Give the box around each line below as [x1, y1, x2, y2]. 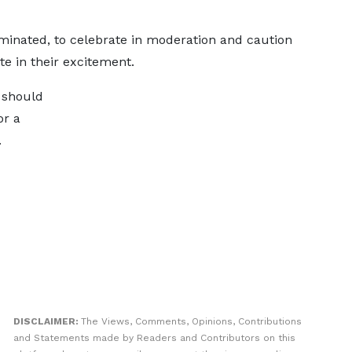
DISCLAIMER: [13, 316, 81, 327]
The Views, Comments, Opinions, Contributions [80, 316, 302, 327]
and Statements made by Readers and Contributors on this [13, 332, 295, 343]
